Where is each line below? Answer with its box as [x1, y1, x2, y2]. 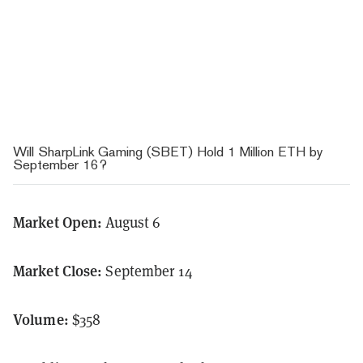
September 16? [13, 156, 111, 173]
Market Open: [13, 211, 106, 232]
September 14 [105, 260, 193, 280]
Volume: [13, 308, 72, 329]
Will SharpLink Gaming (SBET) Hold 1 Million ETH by [13, 143, 322, 160]
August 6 [105, 211, 160, 232]
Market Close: [13, 259, 106, 280]
